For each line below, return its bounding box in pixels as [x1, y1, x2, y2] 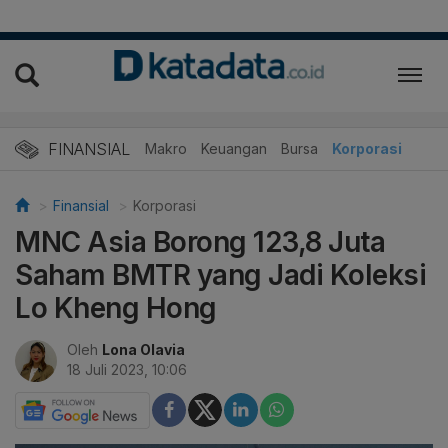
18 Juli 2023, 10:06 [67, 360, 187, 378]
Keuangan [201, 139, 267, 157]
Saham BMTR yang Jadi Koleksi [15, 257, 426, 292]
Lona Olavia [102, 340, 185, 358]
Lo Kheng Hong [15, 290, 217, 325]
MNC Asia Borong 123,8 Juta [15, 224, 385, 259]
